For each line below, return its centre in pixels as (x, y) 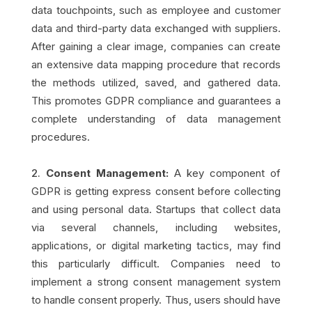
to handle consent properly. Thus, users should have (156, 299)
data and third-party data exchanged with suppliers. (156, 28)
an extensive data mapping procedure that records (156, 64)
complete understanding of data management (156, 118)
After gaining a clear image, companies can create (156, 46)
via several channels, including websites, (156, 227)
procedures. (60, 136)
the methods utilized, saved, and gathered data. (156, 82)
